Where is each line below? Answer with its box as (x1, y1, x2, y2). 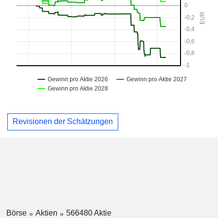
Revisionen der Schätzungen (13, 117, 113, 126)
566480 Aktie (66, 208, 111, 217)
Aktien (35, 208, 57, 217)
